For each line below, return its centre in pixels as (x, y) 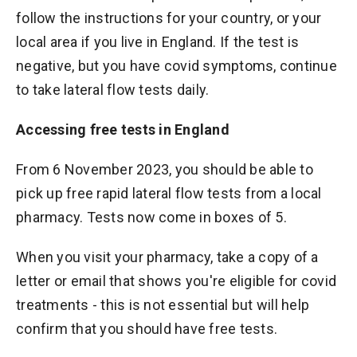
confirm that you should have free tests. (147, 329)
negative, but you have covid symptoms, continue (177, 66)
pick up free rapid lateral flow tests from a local (169, 193)
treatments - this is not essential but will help (163, 305)
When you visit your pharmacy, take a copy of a (167, 257)
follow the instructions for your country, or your (169, 18)
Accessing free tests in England (123, 129)
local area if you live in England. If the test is (158, 42)
